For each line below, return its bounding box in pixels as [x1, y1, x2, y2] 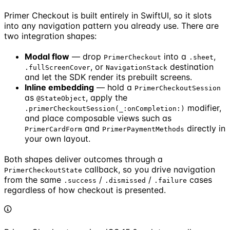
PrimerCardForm [25, 125, 82, 133]
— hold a [94, 82, 135, 92]
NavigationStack [106, 63, 167, 71]
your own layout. [25, 133, 90, 144]
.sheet [189, 53, 214, 61]
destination [167, 61, 214, 72]
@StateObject [36, 94, 86, 102]
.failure [154, 176, 187, 184]
